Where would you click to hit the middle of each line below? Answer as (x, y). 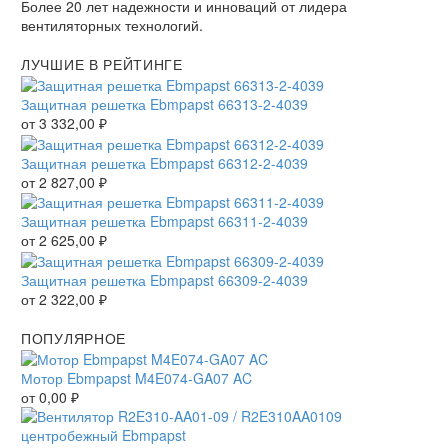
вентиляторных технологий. (112, 24)
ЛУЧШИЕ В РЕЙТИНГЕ (102, 63)
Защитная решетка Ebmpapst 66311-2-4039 (164, 221)
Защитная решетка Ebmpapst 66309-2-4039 (164, 280)
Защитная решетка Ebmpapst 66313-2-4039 (164, 103)
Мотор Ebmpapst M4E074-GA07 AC (136, 378)
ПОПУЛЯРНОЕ (73, 338)
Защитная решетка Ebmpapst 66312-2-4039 (164, 162)
